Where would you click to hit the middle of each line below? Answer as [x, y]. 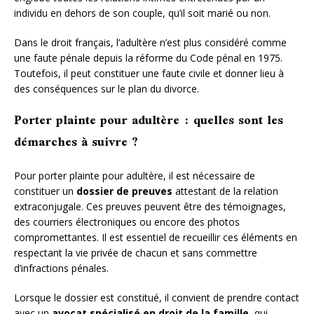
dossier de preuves [124, 191]
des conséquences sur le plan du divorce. [107, 88]
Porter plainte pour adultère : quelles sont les [149, 121]
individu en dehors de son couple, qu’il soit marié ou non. [142, 13]
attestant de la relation [225, 191]
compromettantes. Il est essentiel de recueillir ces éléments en [156, 237]
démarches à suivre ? [76, 143]
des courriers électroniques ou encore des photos [127, 221]
